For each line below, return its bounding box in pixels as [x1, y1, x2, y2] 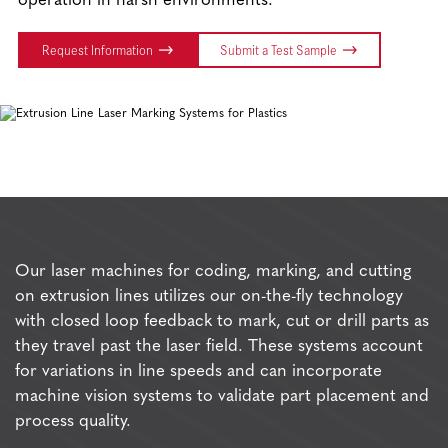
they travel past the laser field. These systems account [15, 337, 424, 355]
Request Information [42, 40, 154, 58]
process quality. [15, 412, 132, 430]
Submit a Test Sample [220, 40, 338, 58]
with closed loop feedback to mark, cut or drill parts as [15, 312, 430, 330]
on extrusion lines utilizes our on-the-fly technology [15, 287, 404, 305]
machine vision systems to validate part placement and [15, 387, 430, 405]
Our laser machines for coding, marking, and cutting [15, 262, 412, 280]
